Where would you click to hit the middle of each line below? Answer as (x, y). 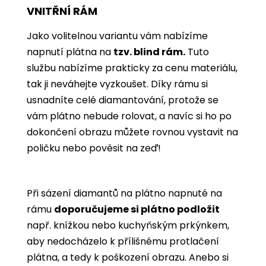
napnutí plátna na (70, 52)
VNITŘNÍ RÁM (62, 11)
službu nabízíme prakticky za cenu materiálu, (132, 68)
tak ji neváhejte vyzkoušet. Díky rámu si (117, 84)
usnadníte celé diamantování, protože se (123, 100)
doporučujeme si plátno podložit (137, 209)
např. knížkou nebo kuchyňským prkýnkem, (128, 225)
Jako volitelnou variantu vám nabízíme (117, 36)
